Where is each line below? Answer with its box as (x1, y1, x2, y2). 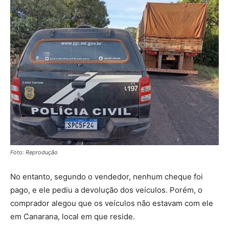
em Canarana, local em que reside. (10, 211, 135, 221)
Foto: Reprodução (10, 148, 58, 156)
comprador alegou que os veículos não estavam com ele (10, 198, 213, 208)
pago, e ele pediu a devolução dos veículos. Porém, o (10, 185, 202, 195)
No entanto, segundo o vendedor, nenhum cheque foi (10, 171, 203, 181)
